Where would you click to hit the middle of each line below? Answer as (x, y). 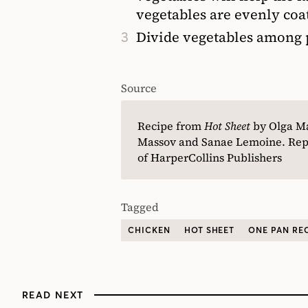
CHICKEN (149, 230)
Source (139, 88)
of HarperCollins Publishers (210, 157)
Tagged (140, 207)
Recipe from (171, 125)
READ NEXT (53, 295)
